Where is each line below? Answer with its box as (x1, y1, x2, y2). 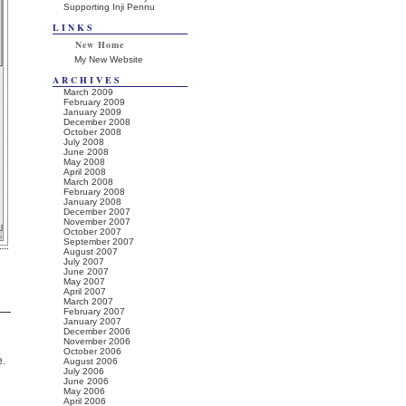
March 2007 (63, 296, 113, 306)
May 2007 (63, 276, 105, 286)
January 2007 (63, 316, 121, 326)
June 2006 (63, 376, 109, 386)
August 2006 (63, 356, 118, 366)
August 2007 (63, 246, 118, 256)
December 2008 (63, 117, 130, 127)
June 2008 (63, 147, 109, 157)
